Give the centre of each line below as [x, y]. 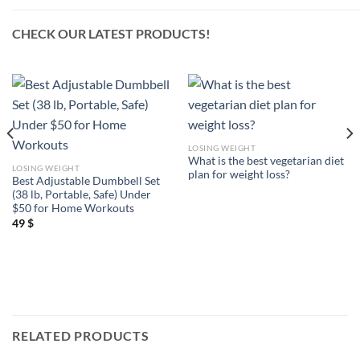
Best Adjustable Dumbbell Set [86, 181]
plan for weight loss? [239, 175]
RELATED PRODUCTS [81, 335]
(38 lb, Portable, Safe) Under [81, 195]
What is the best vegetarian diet [266, 161]
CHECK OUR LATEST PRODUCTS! [111, 34]
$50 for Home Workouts [73, 209]
